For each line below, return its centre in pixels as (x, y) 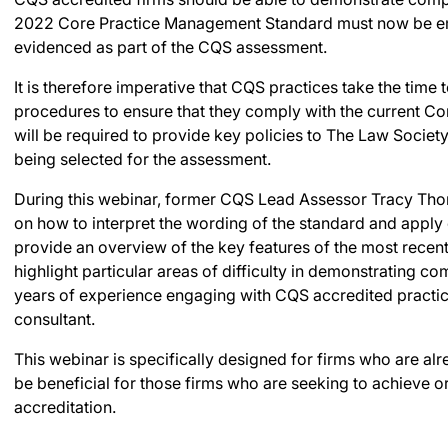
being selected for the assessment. (142, 159)
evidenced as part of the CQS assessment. (170, 47)
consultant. (54, 319)
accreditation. (65, 407)
